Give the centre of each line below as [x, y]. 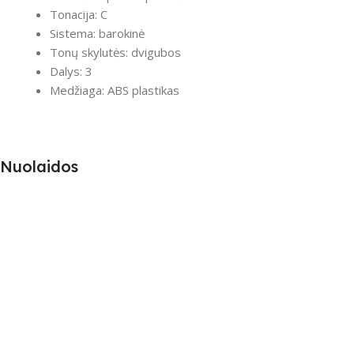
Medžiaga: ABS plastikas [114, 90]
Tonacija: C [78, 15]
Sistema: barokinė [97, 34]
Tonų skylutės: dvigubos [115, 53]
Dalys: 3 [71, 72]
